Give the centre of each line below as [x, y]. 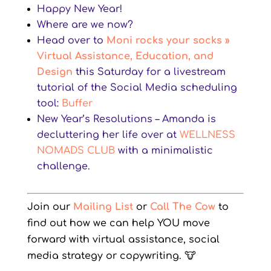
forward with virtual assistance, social [123, 240]
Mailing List [103, 207]
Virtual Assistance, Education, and [125, 56]
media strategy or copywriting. [106, 256]
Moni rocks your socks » [168, 41]
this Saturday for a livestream [150, 72]
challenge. [65, 166]
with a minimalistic [164, 151]
